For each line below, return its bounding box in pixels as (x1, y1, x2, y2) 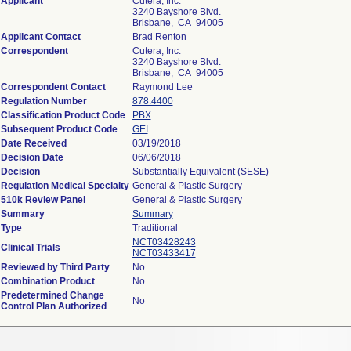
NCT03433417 (132, 248, 196, 259)
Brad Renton (132, 31, 186, 42)
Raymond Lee (132, 81, 193, 92)
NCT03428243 (132, 237, 196, 248)
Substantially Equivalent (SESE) (132, 166, 269, 177)
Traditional (132, 223, 178, 233)
